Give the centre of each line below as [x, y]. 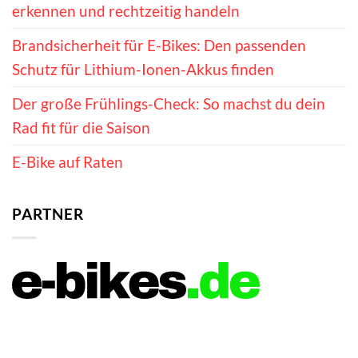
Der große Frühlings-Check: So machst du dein [169, 104]
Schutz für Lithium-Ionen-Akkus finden [143, 70]
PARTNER [48, 214]
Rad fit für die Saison [81, 128]
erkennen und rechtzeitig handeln [126, 11]
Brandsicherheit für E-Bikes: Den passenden [159, 46]
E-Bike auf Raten [68, 162]
